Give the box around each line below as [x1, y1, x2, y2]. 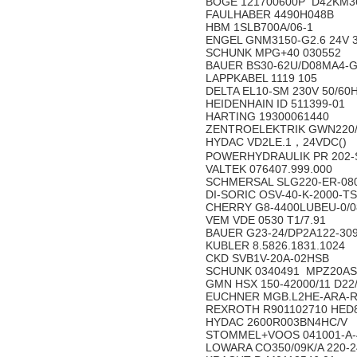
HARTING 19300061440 [206, 110, 332, 123]
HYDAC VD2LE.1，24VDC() [206, 135, 350, 148]
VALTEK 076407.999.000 [206, 163, 335, 175]
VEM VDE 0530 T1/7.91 [206, 214, 329, 226]
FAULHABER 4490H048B [206, 8, 337, 21]
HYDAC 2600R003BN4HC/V [206, 316, 351, 328]
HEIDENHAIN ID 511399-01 [206, 97, 348, 110]
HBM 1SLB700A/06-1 [206, 21, 316, 33]
